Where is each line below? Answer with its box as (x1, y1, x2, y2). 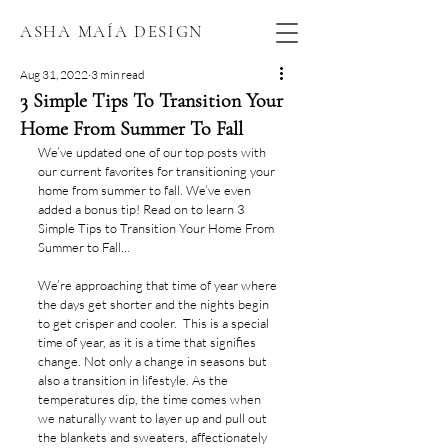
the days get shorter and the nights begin (38, 296, 272, 312)
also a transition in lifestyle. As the (38, 372, 231, 388)
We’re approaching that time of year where (38, 277, 280, 293)
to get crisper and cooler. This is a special (38, 315, 272, 331)
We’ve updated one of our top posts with (38, 144, 269, 160)
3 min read (91, 67, 145, 82)
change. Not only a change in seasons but (38, 353, 270, 369)
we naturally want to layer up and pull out (38, 410, 270, 426)
